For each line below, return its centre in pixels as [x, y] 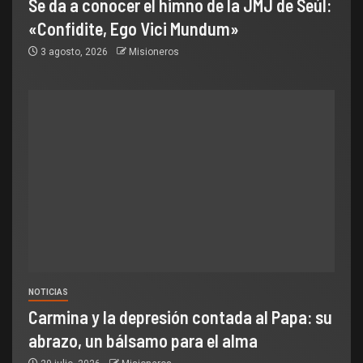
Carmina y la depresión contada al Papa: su [180, 316]
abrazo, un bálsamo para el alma [143, 340]
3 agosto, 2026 [74, 51]
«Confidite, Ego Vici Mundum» [134, 28]
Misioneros [154, 51]
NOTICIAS [48, 292]
